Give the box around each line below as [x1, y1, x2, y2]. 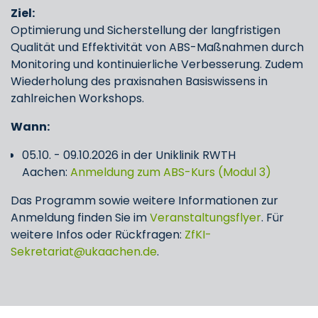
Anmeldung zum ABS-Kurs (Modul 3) [70, 164, 271, 180]
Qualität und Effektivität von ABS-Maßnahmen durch [11, 39, 304, 55]
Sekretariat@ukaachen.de [11, 243, 157, 260]
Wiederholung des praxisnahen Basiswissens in [11, 73, 268, 89]
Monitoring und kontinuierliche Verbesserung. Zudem [11, 56, 303, 72]
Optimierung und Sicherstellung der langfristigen [11, 22, 280, 38]
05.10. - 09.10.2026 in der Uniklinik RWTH [22, 147, 236, 163]
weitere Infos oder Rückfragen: [11, 226, 185, 243]
